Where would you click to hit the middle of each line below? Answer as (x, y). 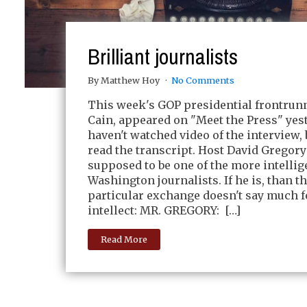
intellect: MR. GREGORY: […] (164, 210)
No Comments (202, 80)
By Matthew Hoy (125, 80)
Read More (124, 240)
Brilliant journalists (163, 57)
